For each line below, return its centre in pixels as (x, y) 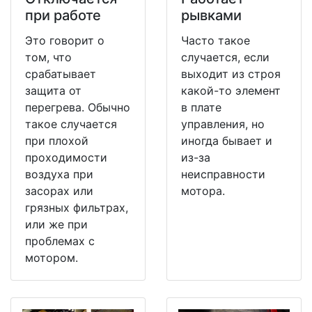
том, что (48, 57)
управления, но (223, 124)
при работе (63, 16)
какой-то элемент (231, 91)
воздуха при (59, 174)
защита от (53, 91)
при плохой (57, 141)
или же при (56, 225)
